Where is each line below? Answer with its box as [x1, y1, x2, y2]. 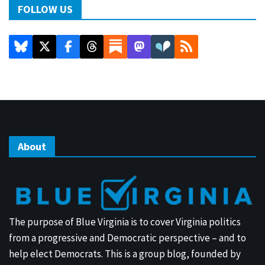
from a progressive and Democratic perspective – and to [9, 231, 246, 244]
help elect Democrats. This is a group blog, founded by [9, 247, 241, 260]
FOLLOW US [18, 2, 73, 16]
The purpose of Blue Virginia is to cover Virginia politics [9, 215, 241, 228]
